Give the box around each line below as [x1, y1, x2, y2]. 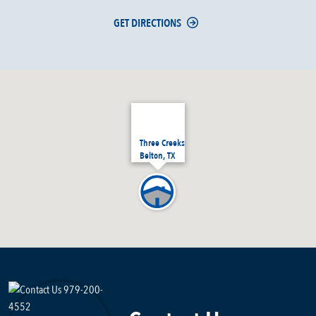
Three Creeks [140, 137, 185, 150]
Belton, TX [140, 150, 176, 163]
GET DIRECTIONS [114, 16, 182, 32]
